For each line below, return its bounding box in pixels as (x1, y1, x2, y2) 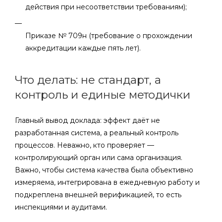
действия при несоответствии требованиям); (25, 2, 187, 11)
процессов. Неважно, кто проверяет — (15, 141, 154, 150)
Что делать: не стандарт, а (15, 73, 161, 87)
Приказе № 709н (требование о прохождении (25, 31, 192, 40)
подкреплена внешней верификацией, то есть (15, 190, 181, 199)
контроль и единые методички (15, 88, 190, 102)
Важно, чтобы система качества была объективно (15, 166, 193, 174)
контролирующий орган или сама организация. (15, 153, 182, 162)
